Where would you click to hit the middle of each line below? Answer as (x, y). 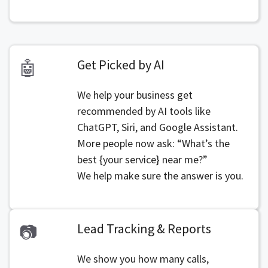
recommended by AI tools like (144, 111)
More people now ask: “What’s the (153, 143)
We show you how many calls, (143, 259)
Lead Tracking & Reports (144, 229)
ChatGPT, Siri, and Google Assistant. (157, 127)
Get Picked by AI (121, 65)
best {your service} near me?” (142, 159)
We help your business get (135, 95)
